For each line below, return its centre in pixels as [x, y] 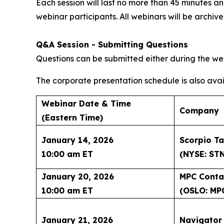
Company [199, 110]
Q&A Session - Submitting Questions [112, 44]
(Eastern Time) [72, 117]
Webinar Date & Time [86, 103]
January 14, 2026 [77, 140]
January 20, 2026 [78, 176]
